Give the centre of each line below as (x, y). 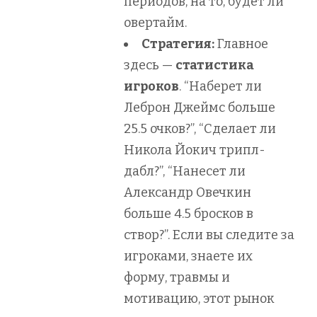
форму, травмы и (177, 277)
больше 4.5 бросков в (189, 213)
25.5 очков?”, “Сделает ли (200, 128)
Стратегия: (178, 44)
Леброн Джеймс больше (200, 107)
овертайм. (155, 22)
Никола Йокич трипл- (195, 150)
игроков (151, 86)
